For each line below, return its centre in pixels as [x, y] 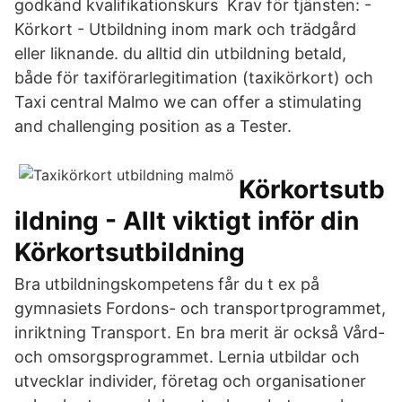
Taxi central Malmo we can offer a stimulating [188, 102]
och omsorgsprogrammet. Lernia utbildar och [187, 357]
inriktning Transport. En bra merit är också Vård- [200, 332]
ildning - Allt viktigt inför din [187, 221]
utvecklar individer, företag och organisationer [190, 381]
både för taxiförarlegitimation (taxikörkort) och [194, 78]
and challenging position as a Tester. [153, 126]
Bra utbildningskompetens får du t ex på [167, 284]
